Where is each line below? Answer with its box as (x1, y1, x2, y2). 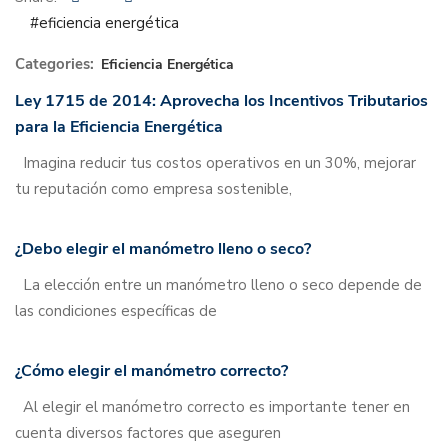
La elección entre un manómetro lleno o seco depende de (15, 275, 422, 295)
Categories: (15, 54, 94, 74)
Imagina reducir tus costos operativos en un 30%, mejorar (15, 153, 416, 173)
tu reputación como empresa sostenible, (15, 179, 292, 199)
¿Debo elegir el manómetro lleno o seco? (15, 238, 311, 260)
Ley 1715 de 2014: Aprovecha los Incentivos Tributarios (15, 90, 428, 112)
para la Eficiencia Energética (15, 116, 223, 138)
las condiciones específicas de (15, 301, 217, 321)
